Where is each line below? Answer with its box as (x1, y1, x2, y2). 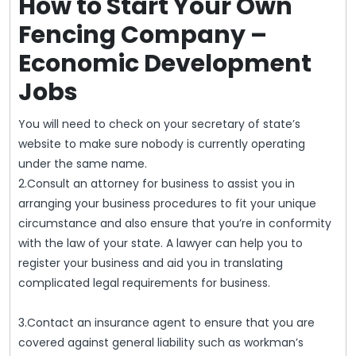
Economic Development (18, 47, 311, 81)
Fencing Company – (18, 18, 267, 52)
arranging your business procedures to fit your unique (18, 195, 316, 212)
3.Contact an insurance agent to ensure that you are (18, 315, 315, 331)
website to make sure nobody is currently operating (18, 136, 305, 153)
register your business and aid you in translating (18, 255, 283, 272)
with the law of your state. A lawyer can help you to (18, 235, 303, 252)
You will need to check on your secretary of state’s (18, 116, 300, 133)
